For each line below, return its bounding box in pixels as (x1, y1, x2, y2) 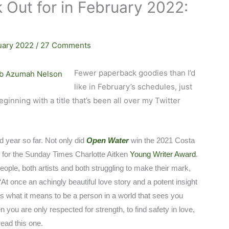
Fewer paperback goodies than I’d (74, 68, 195, 78)
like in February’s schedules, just (74, 82, 192, 92)
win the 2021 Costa (129, 136, 195, 145)
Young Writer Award (130, 150, 196, 159)
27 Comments (40, 40, 91, 51)
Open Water (86, 136, 129, 145)
